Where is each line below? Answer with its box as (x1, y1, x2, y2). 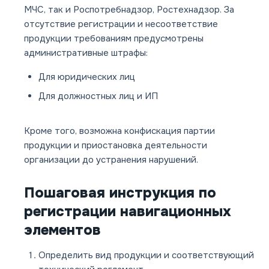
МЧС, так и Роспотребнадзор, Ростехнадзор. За (24, 4, 234, 16)
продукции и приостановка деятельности (24, 139, 207, 152)
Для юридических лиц (38, 71, 135, 83)
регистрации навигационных (24, 202, 231, 221)
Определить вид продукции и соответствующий (38, 249, 254, 262)
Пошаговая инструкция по (24, 184, 216, 202)
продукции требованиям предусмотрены (24, 32, 204, 45)
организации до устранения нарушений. (24, 154, 198, 166)
